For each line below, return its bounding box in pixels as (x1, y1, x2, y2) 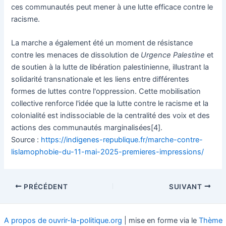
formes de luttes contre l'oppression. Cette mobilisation (11, 87, 201, 96)
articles (3, 205, 28, 215)
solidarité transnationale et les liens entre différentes (11, 75, 190, 84)
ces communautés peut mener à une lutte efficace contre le (11, 3, 213, 12)
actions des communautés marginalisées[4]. (11, 123, 163, 133)
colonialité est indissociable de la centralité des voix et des (11, 111, 210, 121)
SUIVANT (169, 182, 204, 191)
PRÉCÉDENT (22, 182, 68, 191)
